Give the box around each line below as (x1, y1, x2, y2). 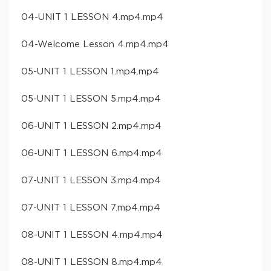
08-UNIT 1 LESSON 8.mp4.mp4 (21, 257, 162, 267)
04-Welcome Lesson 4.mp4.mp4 (21, 39, 169, 49)
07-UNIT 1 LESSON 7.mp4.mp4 (21, 203, 160, 212)
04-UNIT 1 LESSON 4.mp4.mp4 (21, 12, 163, 22)
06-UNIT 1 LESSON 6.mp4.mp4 (21, 148, 162, 158)
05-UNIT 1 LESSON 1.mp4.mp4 (21, 67, 159, 76)
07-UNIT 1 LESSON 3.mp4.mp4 (21, 175, 161, 185)
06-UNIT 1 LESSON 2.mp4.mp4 (21, 121, 162, 131)
